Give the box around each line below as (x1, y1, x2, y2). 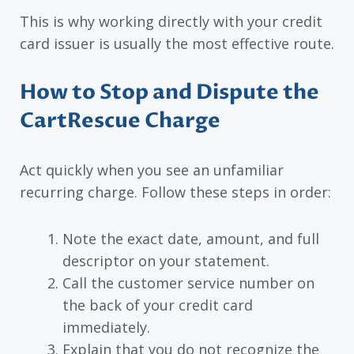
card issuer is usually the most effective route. (20, 33, 334, 53)
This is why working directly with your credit (20, 11, 322, 31)
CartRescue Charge (20, 107, 220, 136)
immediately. (62, 317, 150, 337)
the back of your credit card (62, 295, 253, 314)
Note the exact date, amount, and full (62, 228, 319, 248)
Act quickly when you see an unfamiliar (20, 160, 284, 180)
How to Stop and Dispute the (20, 78, 319, 107)
